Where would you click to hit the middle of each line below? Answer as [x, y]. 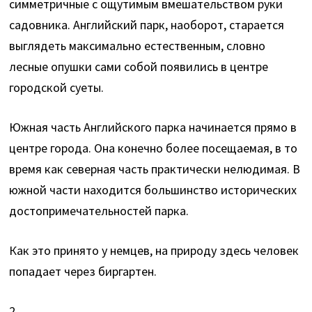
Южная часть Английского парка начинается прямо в [153, 127]
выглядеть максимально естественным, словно [138, 46]
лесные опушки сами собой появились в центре [139, 67]
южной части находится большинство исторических [153, 190]
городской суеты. [57, 88]
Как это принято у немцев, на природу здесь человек [154, 251]
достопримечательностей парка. [99, 211]
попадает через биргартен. [83, 272]
